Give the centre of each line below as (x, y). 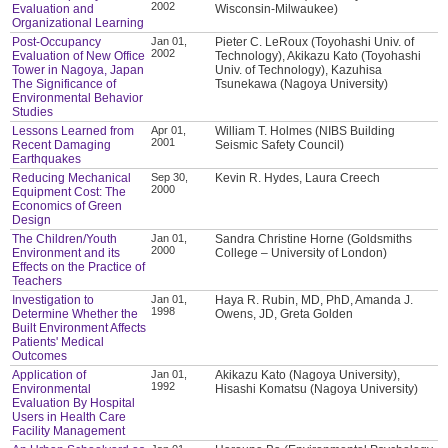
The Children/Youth (65, 238)
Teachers (37, 280)
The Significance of (64, 83)
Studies (33, 111)
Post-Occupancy (57, 41)
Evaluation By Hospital (74, 402)
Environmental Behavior (78, 97)
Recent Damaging (62, 144)
